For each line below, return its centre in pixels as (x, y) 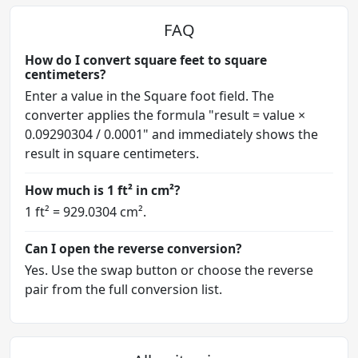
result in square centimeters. (112, 153)
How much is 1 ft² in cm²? (102, 190)
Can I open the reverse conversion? (133, 248)
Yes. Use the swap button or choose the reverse (169, 270)
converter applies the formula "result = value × (165, 115)
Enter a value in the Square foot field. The (149, 95)
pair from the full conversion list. (123, 289)
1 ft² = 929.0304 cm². (86, 211)
